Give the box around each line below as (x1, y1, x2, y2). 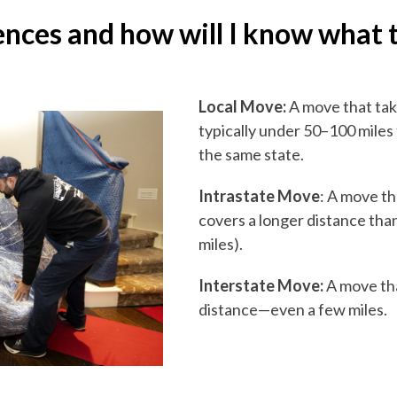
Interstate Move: (198, 276, 326, 296)
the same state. (198, 144, 307, 165)
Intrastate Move (198, 186, 320, 206)
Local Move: (198, 97, 289, 117)
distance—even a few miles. (198, 300, 390, 320)
